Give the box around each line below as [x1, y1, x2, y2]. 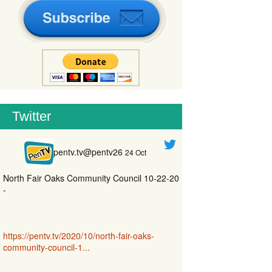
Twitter [12, 109, 51, 124]
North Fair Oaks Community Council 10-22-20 [3, 172, 179, 184]
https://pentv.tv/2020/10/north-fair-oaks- [3, 229, 154, 242]
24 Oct [125, 146, 146, 157]
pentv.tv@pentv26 [53, 145, 123, 158]
